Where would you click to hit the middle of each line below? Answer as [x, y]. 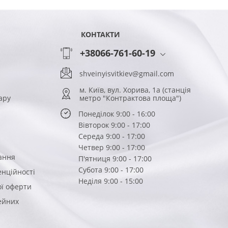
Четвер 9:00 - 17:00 [112, 147]
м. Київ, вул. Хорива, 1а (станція [135, 90]
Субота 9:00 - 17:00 [111, 170]
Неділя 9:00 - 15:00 [111, 181]
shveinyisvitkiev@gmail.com [127, 73]
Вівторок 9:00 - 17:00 [114, 125]
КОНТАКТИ [101, 34]
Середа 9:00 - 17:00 [112, 136]
